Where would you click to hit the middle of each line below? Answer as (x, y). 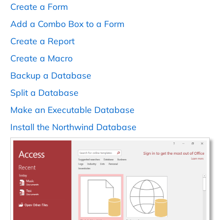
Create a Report (42, 41)
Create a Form (39, 7)
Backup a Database (51, 75)
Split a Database (44, 93)
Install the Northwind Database (73, 127)
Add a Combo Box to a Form (67, 24)
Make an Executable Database (72, 110)
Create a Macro (41, 58)
